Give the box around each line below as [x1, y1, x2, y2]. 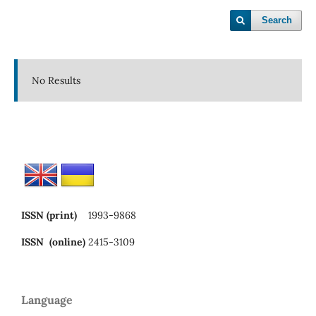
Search [262, 15, 293, 25]
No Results [31, 74, 80, 87]
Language [21, 292, 73, 307]
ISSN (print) [21, 208, 80, 221]
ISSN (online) [21, 235, 85, 248]
